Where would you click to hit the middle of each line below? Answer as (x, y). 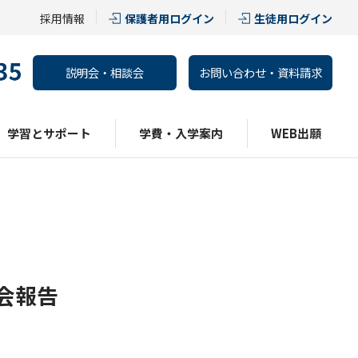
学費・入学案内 (181, 133)
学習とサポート (49, 133)
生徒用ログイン (293, 18)
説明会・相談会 (105, 73)
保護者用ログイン (169, 18)
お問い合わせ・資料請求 (261, 73)
